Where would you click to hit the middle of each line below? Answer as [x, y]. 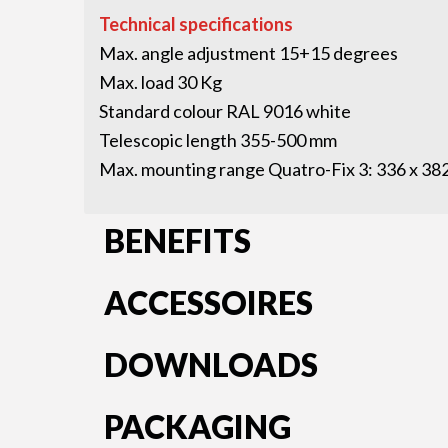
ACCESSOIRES [208, 303]
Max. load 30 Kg [160, 81]
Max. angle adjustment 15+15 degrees [248, 52]
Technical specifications [195, 23]
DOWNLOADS [210, 365]
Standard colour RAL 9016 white [224, 110]
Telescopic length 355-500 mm [217, 139]
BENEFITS [177, 241]
